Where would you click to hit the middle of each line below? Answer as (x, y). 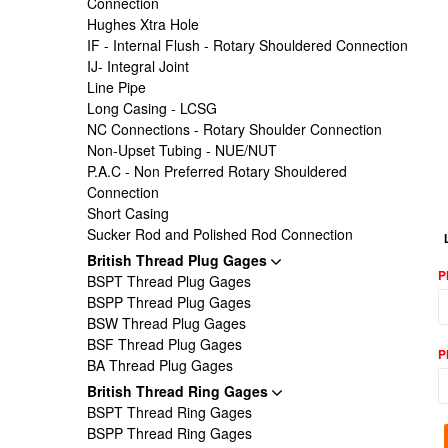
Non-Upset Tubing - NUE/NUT (182, 150)
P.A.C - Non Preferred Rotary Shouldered (217, 171)
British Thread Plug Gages (179, 260)
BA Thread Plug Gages (160, 365)
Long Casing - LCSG (152, 108)
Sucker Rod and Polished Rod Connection (220, 234)
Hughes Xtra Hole (143, 24)
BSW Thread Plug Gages (166, 323)
